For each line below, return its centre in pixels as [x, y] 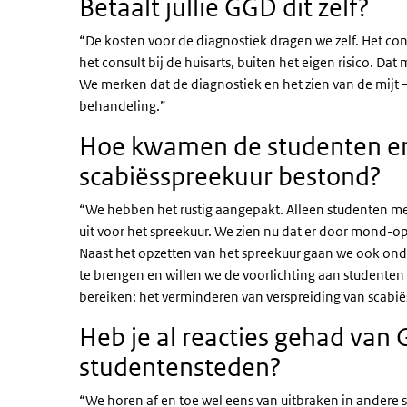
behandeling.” [123, 106]
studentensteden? [180, 367]
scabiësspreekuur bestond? [230, 176]
